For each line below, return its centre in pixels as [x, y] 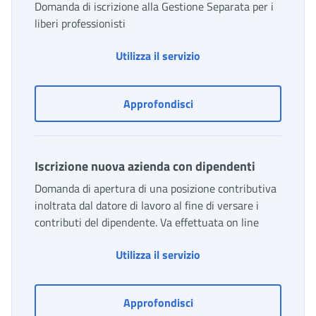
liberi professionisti [80, 24]
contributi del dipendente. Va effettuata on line [147, 223]
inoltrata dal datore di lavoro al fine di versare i [147, 206]
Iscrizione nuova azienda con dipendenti [145, 166]
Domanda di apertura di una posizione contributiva [156, 189]
